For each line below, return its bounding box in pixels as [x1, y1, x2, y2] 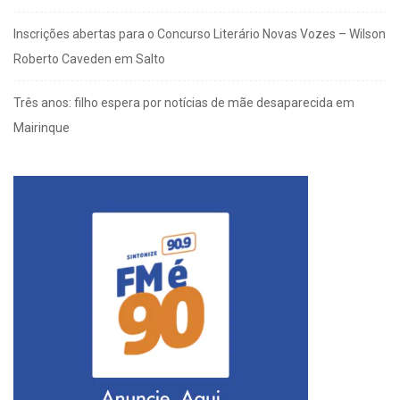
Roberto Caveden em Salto [13, 52, 165, 67]
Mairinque [13, 121, 70, 136]
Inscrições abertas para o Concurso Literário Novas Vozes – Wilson [13, 27, 386, 42]
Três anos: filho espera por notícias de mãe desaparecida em [13, 96, 354, 111]
